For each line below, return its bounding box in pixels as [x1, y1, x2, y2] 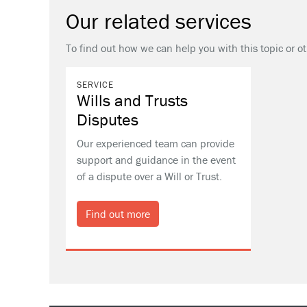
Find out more [86, 207, 150, 221]
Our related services [66, 8, 251, 34]
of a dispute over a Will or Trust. [77, 169, 222, 183]
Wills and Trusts [77, 90, 188, 110]
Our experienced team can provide [77, 136, 234, 150]
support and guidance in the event [77, 153, 236, 167]
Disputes [77, 110, 138, 130]
